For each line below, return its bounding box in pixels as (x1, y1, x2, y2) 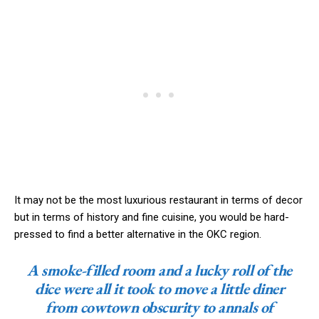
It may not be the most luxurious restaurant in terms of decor (14, 194, 303, 207)
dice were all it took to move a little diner (35, 278, 284, 300)
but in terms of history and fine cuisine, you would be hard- (14, 211, 289, 224)
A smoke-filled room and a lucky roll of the (27, 260, 292, 281)
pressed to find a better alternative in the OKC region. (14, 228, 261, 241)
